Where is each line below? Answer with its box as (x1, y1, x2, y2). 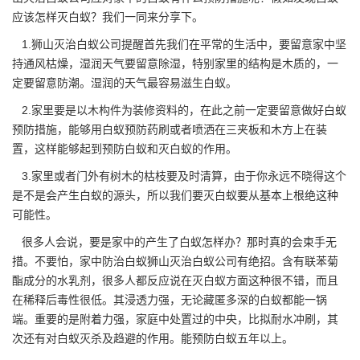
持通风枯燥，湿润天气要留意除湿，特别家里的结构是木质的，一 (12, 57, 338, 70)
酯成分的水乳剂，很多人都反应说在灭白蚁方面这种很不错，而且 (12, 274, 338, 287)
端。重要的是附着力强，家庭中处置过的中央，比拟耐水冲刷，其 (12, 313, 338, 325)
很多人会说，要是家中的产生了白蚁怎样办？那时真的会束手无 (12, 235, 337, 248)
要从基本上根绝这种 (237, 189, 338, 202)
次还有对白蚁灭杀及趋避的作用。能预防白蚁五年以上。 (12, 332, 293, 345)
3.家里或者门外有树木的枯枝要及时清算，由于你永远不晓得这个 (12, 170, 346, 182)
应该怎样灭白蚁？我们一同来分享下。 (12, 10, 203, 23)
